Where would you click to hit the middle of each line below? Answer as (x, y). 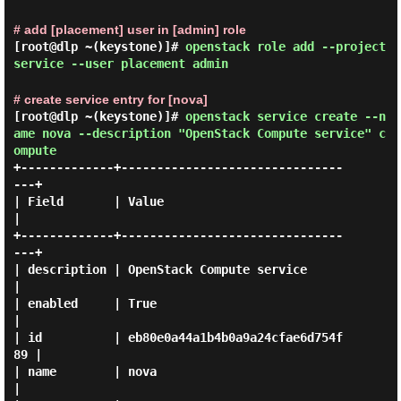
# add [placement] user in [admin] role (129, 30)
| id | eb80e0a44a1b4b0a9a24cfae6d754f (178, 337)
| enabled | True (85, 303)
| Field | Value (88, 201)
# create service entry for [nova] (110, 99)
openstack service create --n (285, 116)
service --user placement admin (120, 64)
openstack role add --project (285, 47)
